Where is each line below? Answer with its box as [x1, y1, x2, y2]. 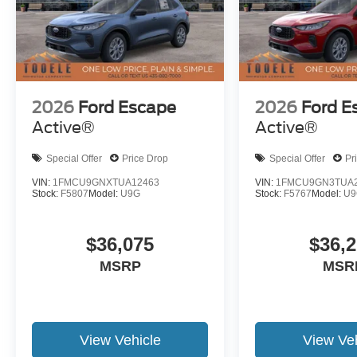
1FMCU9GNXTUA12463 [53, 177, 159, 189]
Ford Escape [78, 98, 176, 118]
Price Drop [122, 152, 168, 164]
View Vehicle [79, 332, 161, 349]
